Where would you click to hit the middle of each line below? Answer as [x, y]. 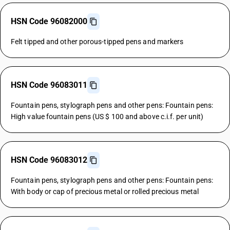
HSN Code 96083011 [49, 85]
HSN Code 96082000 [49, 21]
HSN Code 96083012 [49, 160]
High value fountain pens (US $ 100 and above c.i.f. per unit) [107, 117]
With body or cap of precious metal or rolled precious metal [105, 191]
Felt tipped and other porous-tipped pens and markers [97, 42]
